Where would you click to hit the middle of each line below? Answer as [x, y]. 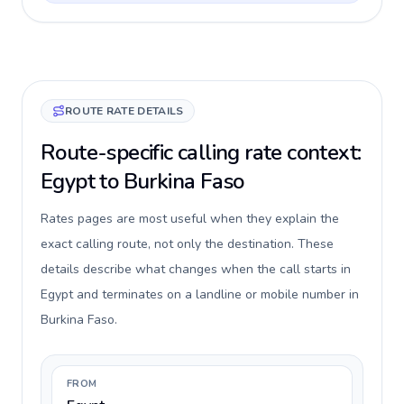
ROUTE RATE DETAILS [124, 111]
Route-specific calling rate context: [201, 152]
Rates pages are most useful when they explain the [190, 219]
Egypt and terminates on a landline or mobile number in [200, 294]
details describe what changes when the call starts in [196, 269]
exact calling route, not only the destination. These [187, 244]
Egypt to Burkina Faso [142, 181]
